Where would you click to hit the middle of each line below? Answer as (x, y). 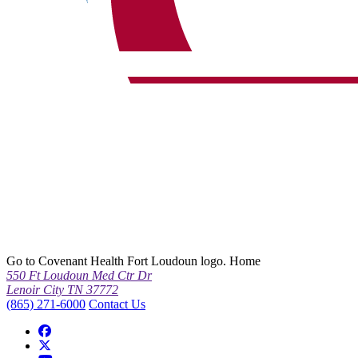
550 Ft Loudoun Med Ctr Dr (79, 276)
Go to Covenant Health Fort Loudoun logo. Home (133, 261)
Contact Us (117, 304)
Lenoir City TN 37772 (62, 290)
